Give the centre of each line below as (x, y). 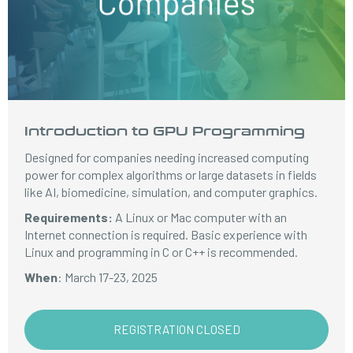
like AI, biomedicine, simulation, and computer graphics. (171, 192)
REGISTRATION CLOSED (176, 329)
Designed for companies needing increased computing (167, 157)
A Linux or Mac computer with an (201, 217)
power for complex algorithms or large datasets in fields (171, 175)
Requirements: (70, 217)
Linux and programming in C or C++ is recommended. (162, 252)
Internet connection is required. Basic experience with (166, 234)
